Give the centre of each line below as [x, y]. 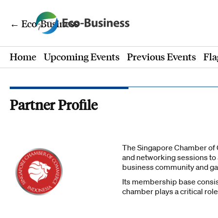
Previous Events [162, 56]
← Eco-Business [44, 23]
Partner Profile [54, 105]
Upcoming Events [82, 56]
